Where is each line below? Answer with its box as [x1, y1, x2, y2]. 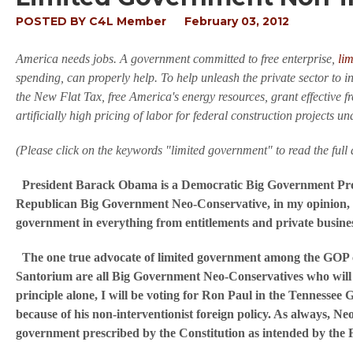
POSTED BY [16, 14, 89, 28]
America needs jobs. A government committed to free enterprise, [16, 52, 338, 65]
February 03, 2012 [184, 14, 289, 28]
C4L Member [89, 14, 166, 28]
